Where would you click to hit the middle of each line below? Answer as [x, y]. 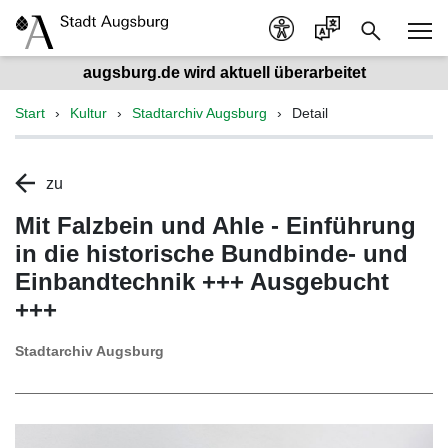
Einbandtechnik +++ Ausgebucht [202, 281]
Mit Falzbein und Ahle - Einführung [215, 225]
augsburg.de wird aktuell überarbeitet [224, 72]
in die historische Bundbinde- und [211, 253]
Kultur [88, 113]
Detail [310, 113]
